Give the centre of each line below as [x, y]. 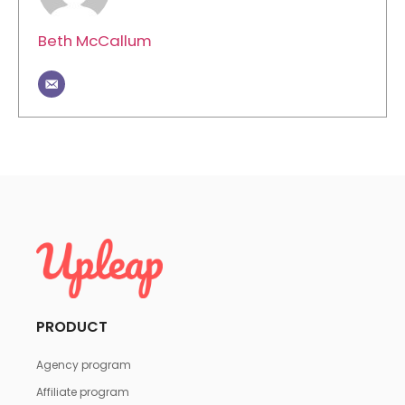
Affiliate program [83, 391]
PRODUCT [72, 326]
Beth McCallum [95, 40]
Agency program [84, 364]
